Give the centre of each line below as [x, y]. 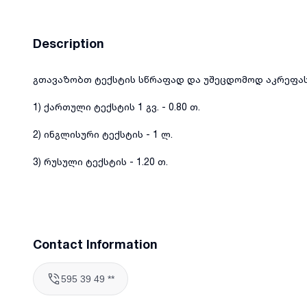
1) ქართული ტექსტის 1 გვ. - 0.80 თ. [116, 106]
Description [69, 43]
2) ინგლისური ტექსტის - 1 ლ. [103, 134]
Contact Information [95, 244]
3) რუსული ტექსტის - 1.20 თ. [100, 161]
